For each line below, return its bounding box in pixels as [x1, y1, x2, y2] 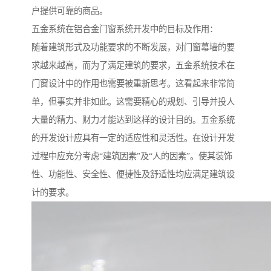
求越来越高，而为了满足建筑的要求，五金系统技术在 [31, 60, 235, 71]
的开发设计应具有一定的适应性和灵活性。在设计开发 [31, 133, 235, 143]
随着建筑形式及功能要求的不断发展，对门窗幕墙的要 [31, 42, 235, 53]
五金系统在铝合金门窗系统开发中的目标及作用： [31, 24, 218, 34]
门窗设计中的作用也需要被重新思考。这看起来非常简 [31, 79, 235, 89]
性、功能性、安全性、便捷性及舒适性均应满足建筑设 [31, 169, 235, 180]
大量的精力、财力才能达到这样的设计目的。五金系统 [31, 115, 235, 125]
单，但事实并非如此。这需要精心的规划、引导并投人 [31, 97, 235, 107]
